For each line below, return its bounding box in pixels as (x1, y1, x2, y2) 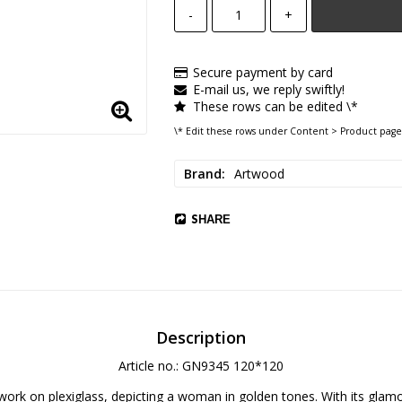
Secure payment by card (192, 64, 333, 82)
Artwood (233, 164, 284, 182)
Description (156, 326, 246, 348)
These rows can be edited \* (192, 98, 358, 116)
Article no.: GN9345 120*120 (118, 356, 284, 374)
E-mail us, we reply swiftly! (192, 81, 345, 99)
